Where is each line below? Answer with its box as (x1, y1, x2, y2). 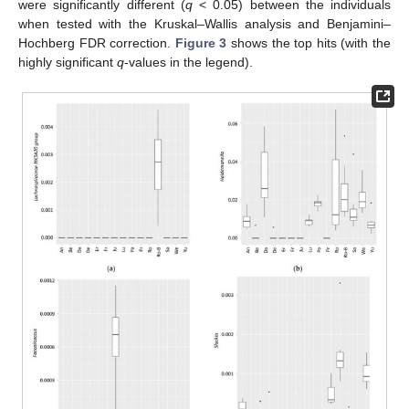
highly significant (18, 54, 117, 69)
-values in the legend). (124, 54, 253, 69)
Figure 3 (174, 35, 227, 50)
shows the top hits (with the (226, 35, 392, 50)
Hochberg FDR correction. (18, 35, 175, 50)
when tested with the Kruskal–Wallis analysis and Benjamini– (18, 16, 391, 31)
